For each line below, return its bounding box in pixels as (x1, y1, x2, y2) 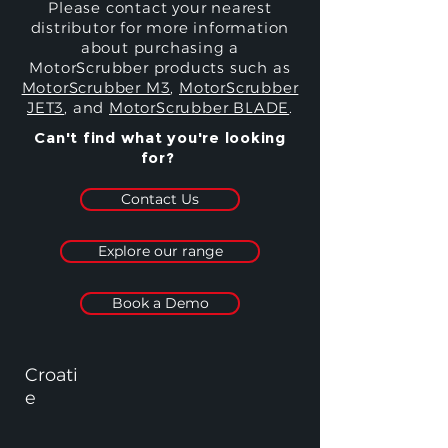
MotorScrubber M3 (21, 78, 171, 97)
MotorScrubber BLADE (109, 98, 290, 117)
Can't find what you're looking (34, 128, 286, 147)
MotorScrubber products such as (29, 58, 291, 77)
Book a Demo (111, 294, 209, 312)
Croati (25, 364, 78, 386)
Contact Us (121, 190, 199, 208)
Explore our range (97, 242, 223, 260)
